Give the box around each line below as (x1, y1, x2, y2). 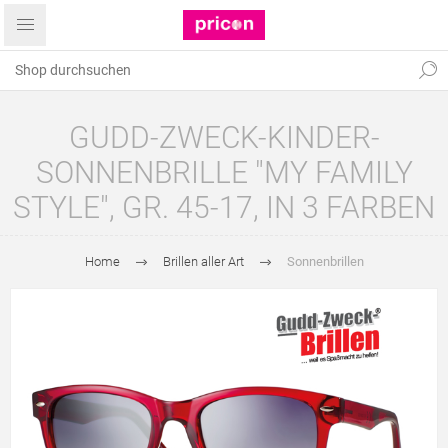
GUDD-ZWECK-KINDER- (68, 120, 380, 155)
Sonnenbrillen (286, 254, 364, 269)
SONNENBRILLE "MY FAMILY (35, 155, 413, 190)
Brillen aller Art (162, 254, 244, 269)
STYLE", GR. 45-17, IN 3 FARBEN (13, 190, 435, 225)
